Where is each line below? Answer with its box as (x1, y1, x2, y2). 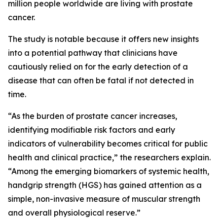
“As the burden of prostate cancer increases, (8, 111, 177, 121)
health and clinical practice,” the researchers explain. (8, 152, 211, 163)
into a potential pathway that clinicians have (8, 48, 178, 58)
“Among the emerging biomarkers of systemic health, (8, 166, 209, 177)
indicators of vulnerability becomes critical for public (8, 139, 208, 149)
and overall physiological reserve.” (8, 208, 141, 218)
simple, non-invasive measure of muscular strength (8, 194, 200, 204)
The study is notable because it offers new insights (8, 34, 199, 44)
